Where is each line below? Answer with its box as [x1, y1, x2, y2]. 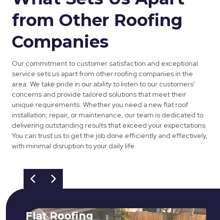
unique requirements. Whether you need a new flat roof [12, 100, 188, 110]
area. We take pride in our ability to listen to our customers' [12, 80, 195, 89]
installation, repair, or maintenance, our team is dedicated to [12, 110, 203, 120]
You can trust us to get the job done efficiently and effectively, [12, 131, 208, 140]
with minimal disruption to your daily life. [12, 141, 137, 151]
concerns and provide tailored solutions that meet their [12, 90, 186, 99]
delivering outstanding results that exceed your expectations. [12, 121, 207, 130]
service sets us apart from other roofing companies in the [12, 69, 193, 79]
